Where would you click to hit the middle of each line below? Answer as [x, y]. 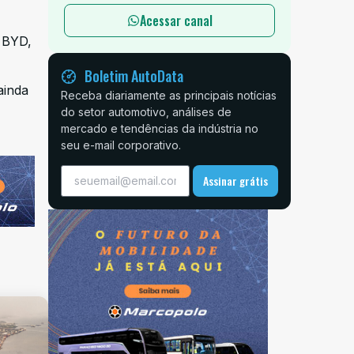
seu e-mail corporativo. [121, 145]
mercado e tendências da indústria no [160, 129]
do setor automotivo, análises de [147, 112]
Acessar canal [176, 21]
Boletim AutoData [134, 76]
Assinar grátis [236, 180]
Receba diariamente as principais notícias [169, 96]
